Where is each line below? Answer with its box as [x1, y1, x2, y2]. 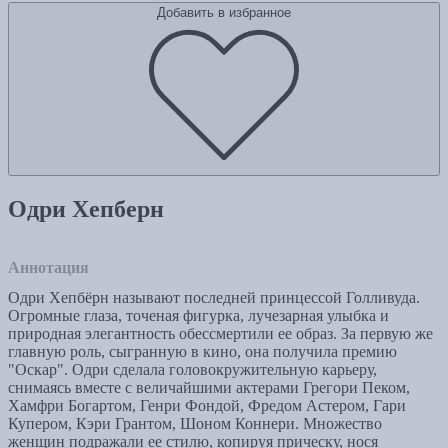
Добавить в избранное [157, 5, 291, 21]
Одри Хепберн [8, 196, 164, 223]
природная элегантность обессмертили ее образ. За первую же [8, 325, 433, 343]
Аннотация [8, 259, 89, 277]
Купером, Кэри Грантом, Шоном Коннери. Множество [8, 415, 382, 433]
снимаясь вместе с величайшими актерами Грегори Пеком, [8, 379, 410, 397]
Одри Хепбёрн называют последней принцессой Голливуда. [8, 289, 420, 307]
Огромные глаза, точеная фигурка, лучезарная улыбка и [8, 307, 389, 325]
